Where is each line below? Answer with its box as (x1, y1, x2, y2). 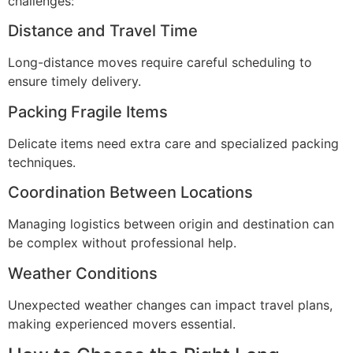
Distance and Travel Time (8, 21, 198, 41)
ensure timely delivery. (8, 73, 141, 90)
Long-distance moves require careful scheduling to (8, 54, 312, 71)
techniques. (8, 154, 76, 170)
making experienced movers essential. (8, 315, 236, 332)
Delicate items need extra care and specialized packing (8, 135, 339, 151)
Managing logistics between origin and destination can (8, 216, 334, 232)
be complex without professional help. (8, 235, 236, 251)
